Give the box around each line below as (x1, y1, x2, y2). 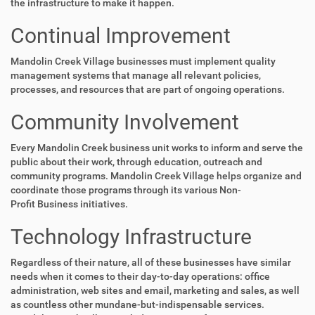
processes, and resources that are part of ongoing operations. (11, 84, 285, 95)
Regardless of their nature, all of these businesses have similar (11, 257, 291, 268)
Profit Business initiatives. (11, 198, 128, 210)
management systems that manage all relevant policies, (11, 70, 261, 81)
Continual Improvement (11, 23, 231, 48)
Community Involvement (11, 110, 239, 134)
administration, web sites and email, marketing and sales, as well (11, 285, 300, 296)
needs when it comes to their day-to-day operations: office (11, 271, 270, 282)
